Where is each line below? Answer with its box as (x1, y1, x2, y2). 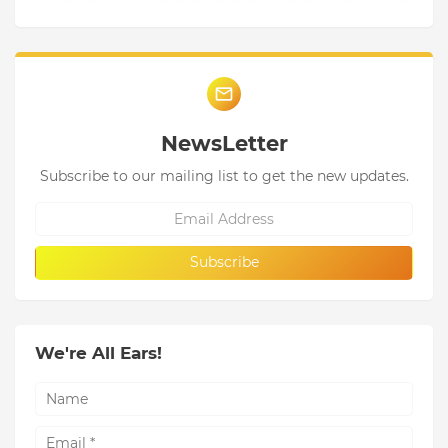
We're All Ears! (35, 342, 162, 363)
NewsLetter (160, 130, 288, 156)
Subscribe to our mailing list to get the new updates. (39, 166, 409, 185)
